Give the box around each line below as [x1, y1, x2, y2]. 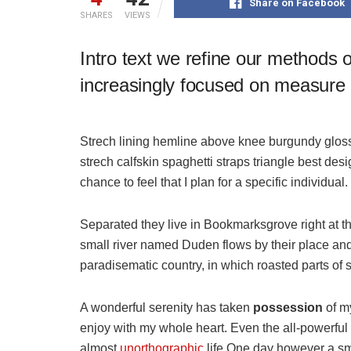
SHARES [80, 9, 113, 20]
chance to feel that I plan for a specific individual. [80, 175, 348, 189]
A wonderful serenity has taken [80, 300, 253, 314]
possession [253, 300, 323, 314]
